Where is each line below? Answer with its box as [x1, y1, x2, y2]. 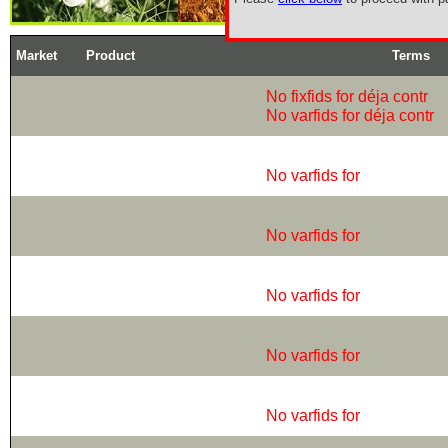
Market [16, 48, 57, 63]
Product [86, 48, 135, 63]
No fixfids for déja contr [266, 88, 428, 105]
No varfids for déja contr [266, 107, 434, 124]
